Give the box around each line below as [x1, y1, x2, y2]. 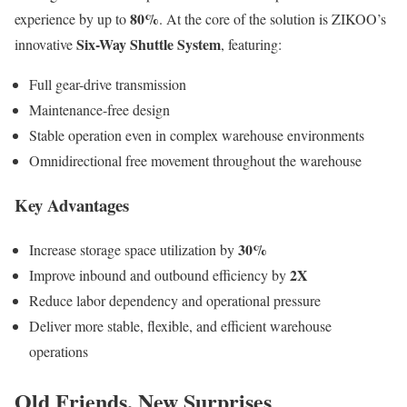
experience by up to [15, 9, 130, 29]
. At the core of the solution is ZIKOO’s [159, 9, 386, 29]
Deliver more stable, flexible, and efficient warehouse [29, 315, 332, 335]
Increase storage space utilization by [29, 239, 238, 259]
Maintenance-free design [29, 100, 170, 120]
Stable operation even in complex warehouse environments [29, 125, 364, 145]
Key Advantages [15, 193, 129, 218]
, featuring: [221, 35, 282, 55]
